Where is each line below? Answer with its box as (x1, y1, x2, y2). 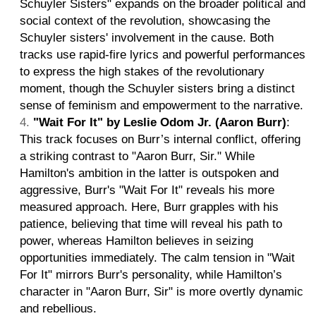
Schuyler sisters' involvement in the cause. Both (20, 30, 274, 44)
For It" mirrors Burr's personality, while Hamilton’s (20, 267, 282, 281)
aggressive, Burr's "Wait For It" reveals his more (20, 183, 274, 197)
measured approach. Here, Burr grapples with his (20, 200, 279, 214)
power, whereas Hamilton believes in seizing (20, 233, 253, 248)
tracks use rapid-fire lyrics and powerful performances (20, 47, 305, 61)
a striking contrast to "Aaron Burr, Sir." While (20, 149, 255, 163)
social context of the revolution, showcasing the (20, 13, 270, 28)
